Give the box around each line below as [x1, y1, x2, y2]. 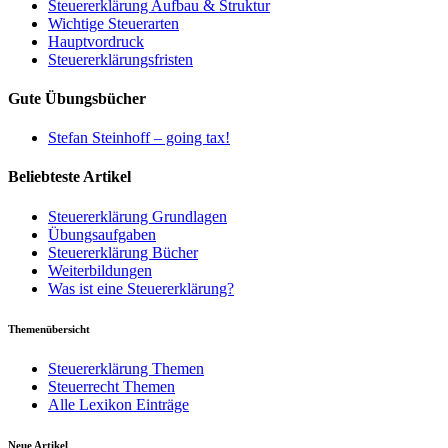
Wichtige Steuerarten [48, 14, 179, 32]
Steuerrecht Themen [48, 377, 175, 395]
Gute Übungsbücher [8, 89, 146, 107]
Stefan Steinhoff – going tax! [48, 129, 230, 147]
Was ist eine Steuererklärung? [48, 279, 234, 297]
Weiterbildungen [48, 261, 152, 279]
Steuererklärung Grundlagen [48, 207, 227, 225]
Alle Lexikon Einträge [48, 395, 189, 413]
